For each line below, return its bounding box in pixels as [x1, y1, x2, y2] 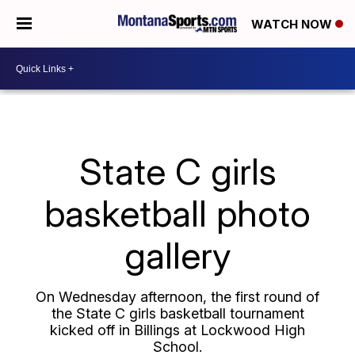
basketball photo [44, 191, 311, 235]
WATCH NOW [251, 17, 335, 32]
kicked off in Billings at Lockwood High [50, 322, 305, 338]
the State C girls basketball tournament [51, 305, 304, 322]
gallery [124, 233, 231, 277]
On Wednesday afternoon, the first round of [36, 288, 319, 305]
